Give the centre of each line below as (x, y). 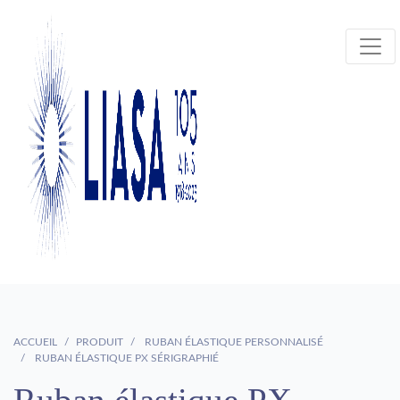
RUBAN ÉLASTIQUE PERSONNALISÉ (233, 342)
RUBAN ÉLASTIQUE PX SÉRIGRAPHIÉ (125, 358)
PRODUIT (100, 342)
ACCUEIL (35, 342)
